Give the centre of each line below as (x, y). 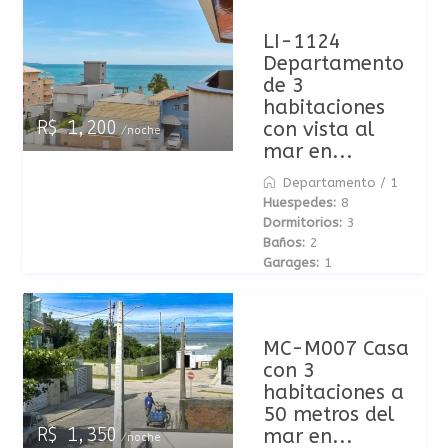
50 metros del (328, 414)
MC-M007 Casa (335, 348)
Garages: (290, 262)
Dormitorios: (302, 222)
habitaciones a (333, 392)
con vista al (318, 129)
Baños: (283, 242)
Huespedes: (299, 202)
